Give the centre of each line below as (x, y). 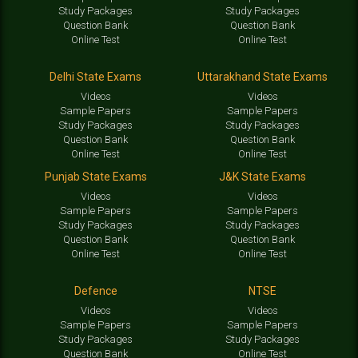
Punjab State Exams (95, 176)
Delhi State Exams (95, 76)
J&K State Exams (263, 176)
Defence (95, 290)
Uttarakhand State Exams (263, 76)
